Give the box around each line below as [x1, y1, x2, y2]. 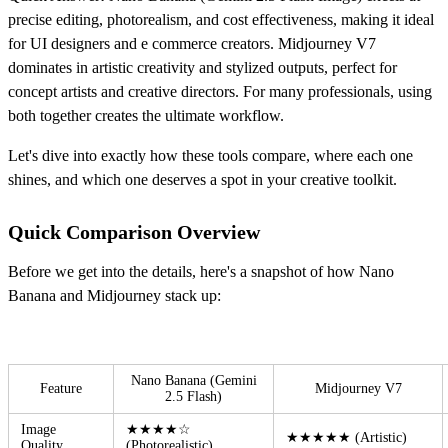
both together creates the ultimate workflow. [8, 106, 284, 124]
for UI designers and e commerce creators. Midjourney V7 [8, 34, 376, 52]
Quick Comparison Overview [8, 220, 260, 243]
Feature [40, 380, 82, 396]
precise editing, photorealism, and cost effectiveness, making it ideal [8, 10, 434, 28]
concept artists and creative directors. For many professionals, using [8, 82, 432, 100]
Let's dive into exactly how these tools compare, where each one [8, 146, 413, 164]
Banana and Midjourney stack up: [8, 286, 221, 304]
